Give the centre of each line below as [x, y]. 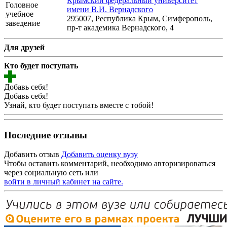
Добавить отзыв [32, 155]
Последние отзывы [46, 135]
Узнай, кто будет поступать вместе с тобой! [79, 105]
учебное [20, 14]
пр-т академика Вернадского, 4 [120, 27]
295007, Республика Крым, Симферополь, [140, 18]
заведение [23, 23]
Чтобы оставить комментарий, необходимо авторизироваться [110, 164]
